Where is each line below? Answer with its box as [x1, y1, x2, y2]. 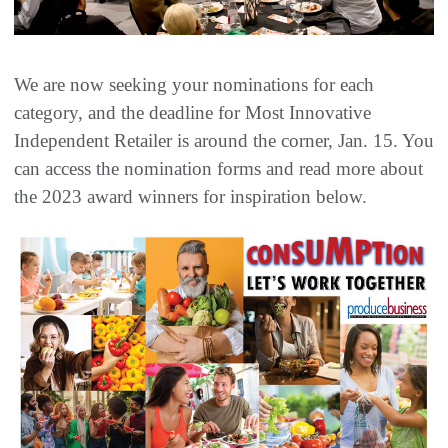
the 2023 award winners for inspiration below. [14, 186, 367, 208]
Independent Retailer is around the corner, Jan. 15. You [14, 130, 434, 152]
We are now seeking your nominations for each [14, 74, 374, 96]
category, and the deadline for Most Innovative [14, 102, 371, 124]
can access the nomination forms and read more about [14, 158, 423, 180]
